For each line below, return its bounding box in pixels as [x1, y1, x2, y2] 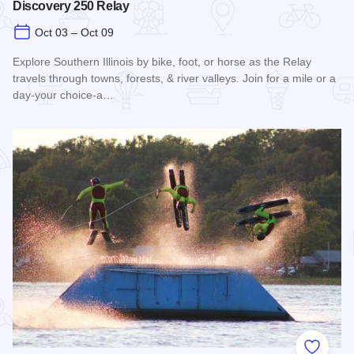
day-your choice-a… [13, 88, 114, 101]
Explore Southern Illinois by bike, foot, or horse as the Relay [13, 55, 311, 68]
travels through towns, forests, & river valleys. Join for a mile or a [13, 71, 336, 85]
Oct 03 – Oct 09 [35, 25, 114, 39]
